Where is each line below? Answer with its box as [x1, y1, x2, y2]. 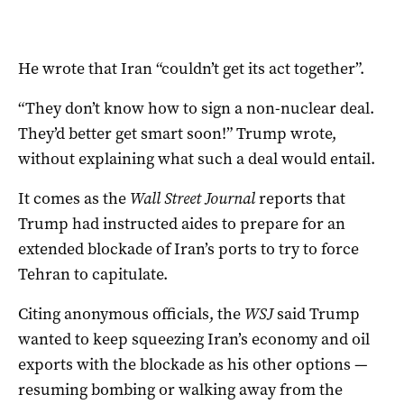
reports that [255, 187, 345, 209]
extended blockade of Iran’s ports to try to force [18, 237, 359, 260]
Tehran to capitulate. [18, 262, 168, 285]
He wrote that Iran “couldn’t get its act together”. [18, 57, 364, 79]
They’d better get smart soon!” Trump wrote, [18, 122, 336, 144]
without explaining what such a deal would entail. [18, 147, 375, 170]
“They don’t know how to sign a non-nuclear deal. [18, 96, 374, 119]
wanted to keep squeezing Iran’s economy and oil [18, 327, 370, 350]
